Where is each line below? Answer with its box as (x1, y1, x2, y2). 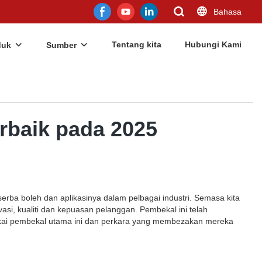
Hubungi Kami (185, 40, 242, 49)
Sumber (46, 40, 77, 50)
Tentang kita (112, 40, 161, 49)
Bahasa (213, 7, 242, 16)
